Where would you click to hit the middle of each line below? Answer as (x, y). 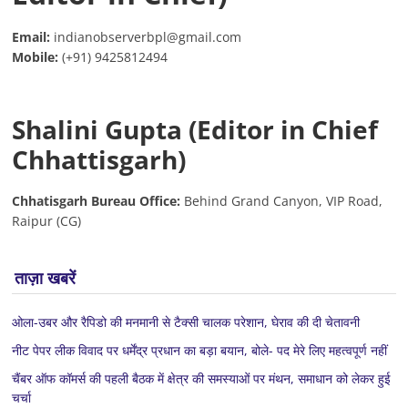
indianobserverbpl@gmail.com (146, 36)
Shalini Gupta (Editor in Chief (195, 129)
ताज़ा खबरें (46, 277)
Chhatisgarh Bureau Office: (98, 200)
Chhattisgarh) (99, 159)
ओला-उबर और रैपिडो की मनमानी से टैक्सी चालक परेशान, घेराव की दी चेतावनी (186, 321)
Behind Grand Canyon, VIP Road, (284, 200)
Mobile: (36, 56)
